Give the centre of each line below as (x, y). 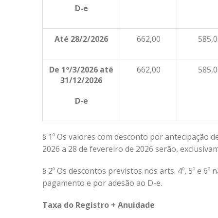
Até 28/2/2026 (82, 39)
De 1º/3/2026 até (82, 70)
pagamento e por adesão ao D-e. (102, 183)
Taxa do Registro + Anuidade (99, 205)
